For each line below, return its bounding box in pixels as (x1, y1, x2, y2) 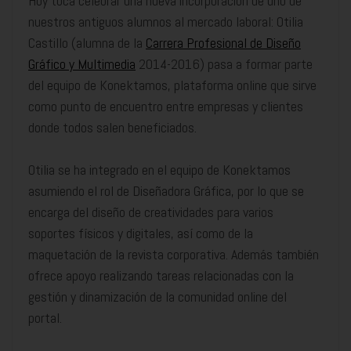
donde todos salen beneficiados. (28, 118, 197, 136)
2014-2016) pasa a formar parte (136, 54, 313, 73)
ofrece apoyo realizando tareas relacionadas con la (28, 266, 294, 284)
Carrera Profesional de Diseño (146, 33, 301, 52)
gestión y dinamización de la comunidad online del (28, 287, 287, 306)
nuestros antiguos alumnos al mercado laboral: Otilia (28, 12, 303, 31)
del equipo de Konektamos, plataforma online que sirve (28, 75, 317, 94)
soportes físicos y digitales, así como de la (28, 223, 253, 242)
